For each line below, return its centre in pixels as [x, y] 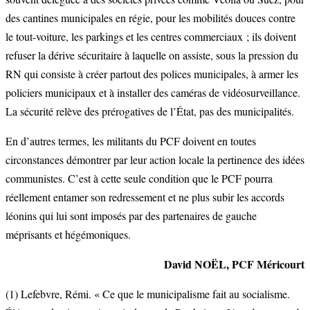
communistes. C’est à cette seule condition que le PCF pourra [139, 179]
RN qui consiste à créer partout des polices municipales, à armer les [152, 74]
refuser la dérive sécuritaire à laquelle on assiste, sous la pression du [152, 55]
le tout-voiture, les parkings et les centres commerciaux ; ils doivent [151, 37]
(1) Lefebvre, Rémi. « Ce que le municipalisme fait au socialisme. [148, 294]
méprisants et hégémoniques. [68, 235]
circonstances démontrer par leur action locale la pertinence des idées [155, 160]
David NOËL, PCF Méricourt [234, 264]
